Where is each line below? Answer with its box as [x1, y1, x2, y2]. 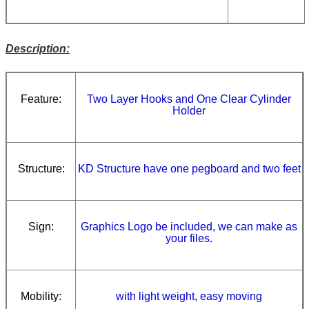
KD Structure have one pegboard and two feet [77, 162, 301, 175]
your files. [166, 232, 212, 244]
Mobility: [21, 290, 61, 302]
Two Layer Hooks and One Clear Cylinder [87, 92, 291, 105]
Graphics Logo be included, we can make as [81, 220, 297, 232]
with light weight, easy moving [116, 290, 262, 302]
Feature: [21, 92, 61, 105]
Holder [172, 104, 206, 117]
